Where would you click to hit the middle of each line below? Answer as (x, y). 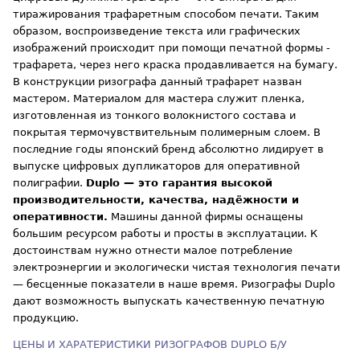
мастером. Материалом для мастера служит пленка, (159, 99)
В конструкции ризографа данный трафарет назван (158, 82)
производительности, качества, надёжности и (156, 200)
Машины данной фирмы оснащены (206, 217)
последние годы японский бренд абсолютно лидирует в (169, 149)
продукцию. (46, 318)
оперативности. (61, 217)
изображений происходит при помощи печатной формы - (172, 48)
